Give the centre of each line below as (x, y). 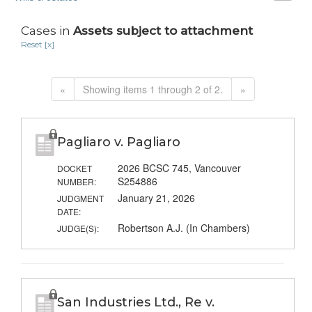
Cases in (47, 31)
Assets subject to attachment (163, 31)
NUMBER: (76, 182)
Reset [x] (38, 45)
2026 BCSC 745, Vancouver (179, 168)
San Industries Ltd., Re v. (135, 303)
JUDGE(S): (78, 228)
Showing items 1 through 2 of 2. (153, 89)
